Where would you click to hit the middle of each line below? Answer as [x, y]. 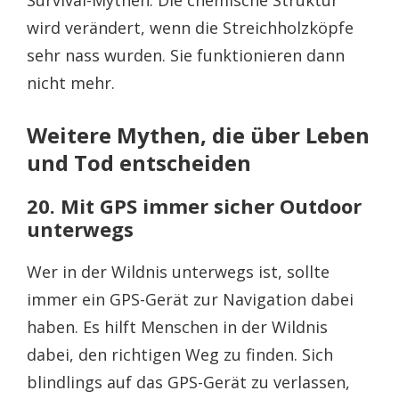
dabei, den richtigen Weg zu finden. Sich [180, 354]
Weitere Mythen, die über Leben [198, 134]
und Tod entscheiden [139, 162]
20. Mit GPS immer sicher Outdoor [194, 205]
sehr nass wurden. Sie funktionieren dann [186, 55]
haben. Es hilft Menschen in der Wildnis [177, 326]
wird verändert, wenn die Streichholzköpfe [190, 27]
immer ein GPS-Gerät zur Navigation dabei [190, 299]
